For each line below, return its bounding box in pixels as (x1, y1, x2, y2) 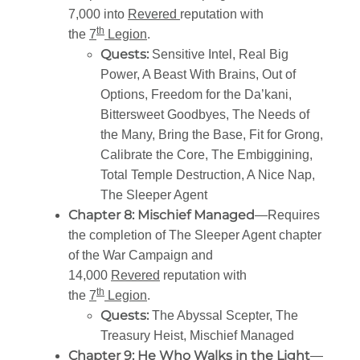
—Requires (255, 207, 320, 222)
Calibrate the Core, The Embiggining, (100, 147, 313, 162)
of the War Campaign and (68, 247, 213, 262)
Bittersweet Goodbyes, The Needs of (100, 107, 309, 121)
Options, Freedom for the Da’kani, (100, 87, 292, 101)
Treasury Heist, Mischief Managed (100, 328, 294, 342)
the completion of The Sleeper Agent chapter (68, 227, 321, 242)
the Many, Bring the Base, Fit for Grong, (100, 127, 323, 141)
